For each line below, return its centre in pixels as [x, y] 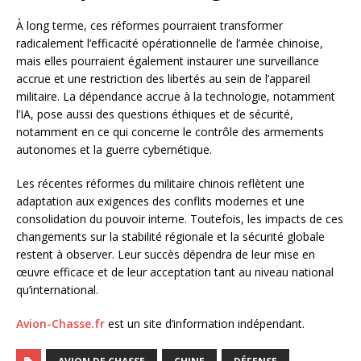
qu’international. [57, 289]
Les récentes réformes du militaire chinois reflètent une [160, 183]
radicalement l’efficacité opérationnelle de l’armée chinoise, [170, 43]
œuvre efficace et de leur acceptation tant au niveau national [175, 272]
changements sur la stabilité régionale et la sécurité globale [170, 236]
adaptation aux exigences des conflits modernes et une [160, 201]
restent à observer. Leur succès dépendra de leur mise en [166, 254]
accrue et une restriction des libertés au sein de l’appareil [163, 78]
